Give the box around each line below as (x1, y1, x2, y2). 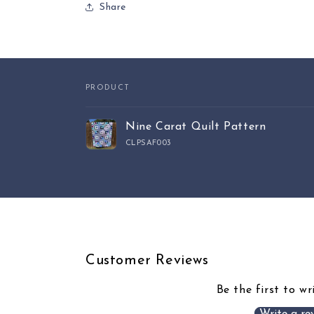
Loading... (85, 155, 137, 166)
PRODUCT (86, 84, 130, 92)
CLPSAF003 (125, 139, 172, 147)
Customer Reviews (86, 254, 209, 268)
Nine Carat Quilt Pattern (125, 121, 266, 132)
